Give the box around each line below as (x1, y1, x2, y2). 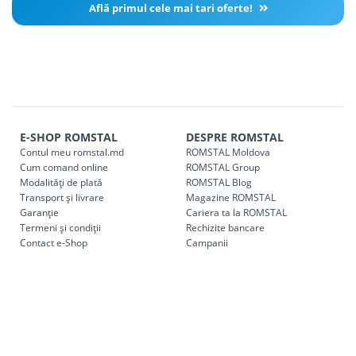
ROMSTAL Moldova (186, 145, 270, 160)
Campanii (186, 236, 228, 250)
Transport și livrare (20, 191, 104, 205)
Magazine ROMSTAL (186, 191, 276, 205)
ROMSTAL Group (186, 161, 260, 175)
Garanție (20, 206, 59, 220)
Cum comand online (20, 161, 108, 175)
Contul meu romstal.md (20, 145, 124, 160)
